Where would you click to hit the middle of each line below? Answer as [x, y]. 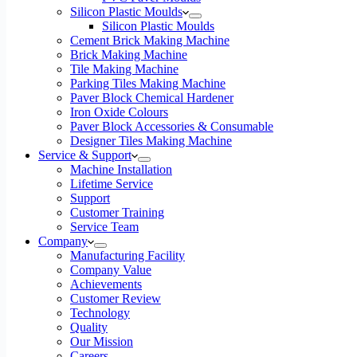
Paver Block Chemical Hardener [152, 98]
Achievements [106, 284]
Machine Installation [121, 169]
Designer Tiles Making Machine [151, 141]
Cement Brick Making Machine [150, 40]
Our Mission [102, 341]
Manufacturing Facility [127, 255]
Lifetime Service [112, 184]
